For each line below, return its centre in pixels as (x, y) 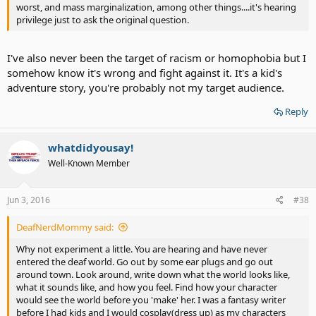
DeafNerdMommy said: (65, 227)
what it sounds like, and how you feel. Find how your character (147, 287)
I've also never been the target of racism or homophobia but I (157, 58)
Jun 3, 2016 (29, 200)
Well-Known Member (89, 163)
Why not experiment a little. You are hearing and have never (142, 249)
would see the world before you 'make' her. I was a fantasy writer (151, 299)
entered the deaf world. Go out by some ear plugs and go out (145, 261)
